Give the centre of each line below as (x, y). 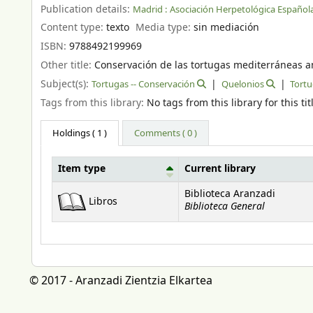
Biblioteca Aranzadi (230, 194)
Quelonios (242, 84)
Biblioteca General (225, 206)
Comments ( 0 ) (166, 133)
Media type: (165, 28)
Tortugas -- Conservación (143, 84)
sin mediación (227, 28)
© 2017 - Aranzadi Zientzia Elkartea (121, 281)
